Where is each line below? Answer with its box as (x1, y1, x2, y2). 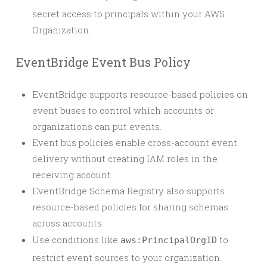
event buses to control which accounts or (32, 104, 214, 116)
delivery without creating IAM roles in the (32, 153, 218, 164)
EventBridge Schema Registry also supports (32, 185, 225, 197)
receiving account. (32, 169, 113, 181)
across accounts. (32, 217, 104, 229)
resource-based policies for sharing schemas (32, 201, 228, 213)
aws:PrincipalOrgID (120, 235, 217, 246)
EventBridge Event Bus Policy (16, 54, 191, 70)
